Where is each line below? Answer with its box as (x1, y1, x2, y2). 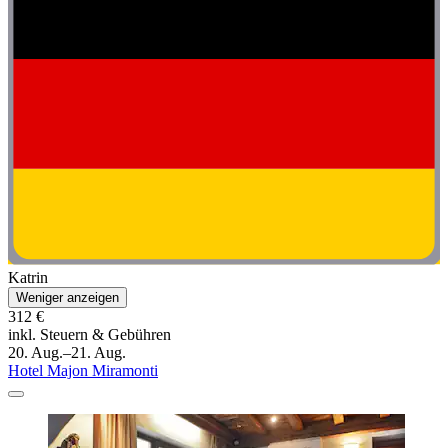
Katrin (8, 269, 48, 287)
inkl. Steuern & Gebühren (8, 326, 171, 344)
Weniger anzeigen (16, 290, 119, 306)
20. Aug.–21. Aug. (8, 344, 126, 362)
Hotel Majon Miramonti (8, 362, 158, 380)
